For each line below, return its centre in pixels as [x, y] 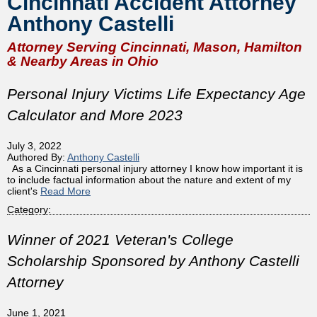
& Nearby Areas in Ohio [83, 61]
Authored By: [37, 157]
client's [24, 191]
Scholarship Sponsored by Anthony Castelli [153, 260]
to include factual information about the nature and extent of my [149, 179]
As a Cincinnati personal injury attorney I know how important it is [155, 168]
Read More [65, 191]
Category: [29, 209]
